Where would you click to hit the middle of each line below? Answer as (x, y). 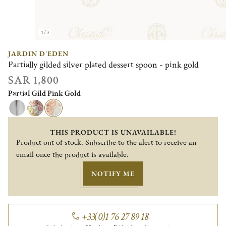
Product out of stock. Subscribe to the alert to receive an (106, 143)
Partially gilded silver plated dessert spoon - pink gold (103, 65)
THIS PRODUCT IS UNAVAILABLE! (113, 132)
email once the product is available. (72, 155)
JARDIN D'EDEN (38, 53)
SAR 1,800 (34, 80)
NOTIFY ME (113, 173)
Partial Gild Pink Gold (44, 93)
